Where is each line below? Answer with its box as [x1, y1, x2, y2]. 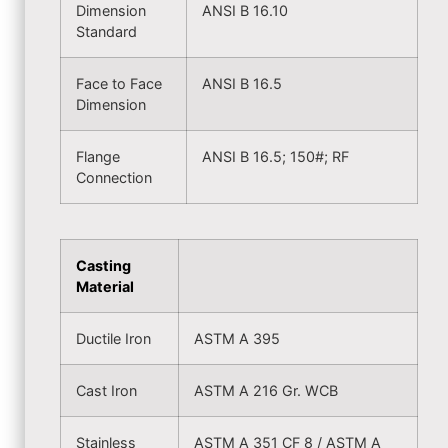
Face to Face [76, 75, 162, 92]
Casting [76, 257, 131, 274]
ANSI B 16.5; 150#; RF [202, 148, 349, 165]
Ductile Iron [76, 330, 151, 347]
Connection [76, 169, 152, 186]
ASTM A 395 [194, 330, 280, 347]
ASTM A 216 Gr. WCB [194, 382, 338, 399]
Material [76, 278, 134, 295]
